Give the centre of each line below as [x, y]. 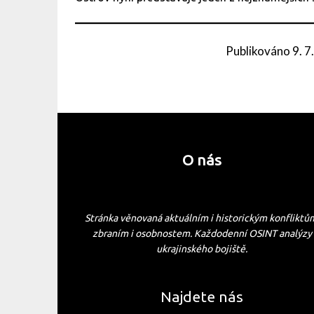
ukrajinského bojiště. [202, 249]
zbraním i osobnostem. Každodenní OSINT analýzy [202, 234]
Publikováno [259, 51]
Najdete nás [202, 297]
